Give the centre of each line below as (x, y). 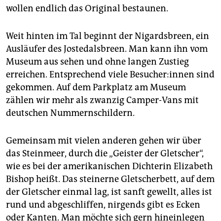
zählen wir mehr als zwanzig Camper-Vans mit (102, 100)
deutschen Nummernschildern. (70, 113)
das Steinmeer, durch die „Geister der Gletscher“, (105, 154)
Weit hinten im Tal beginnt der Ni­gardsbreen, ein (108, 36)
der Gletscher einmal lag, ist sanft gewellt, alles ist (109, 192)
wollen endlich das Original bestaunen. (87, 9)
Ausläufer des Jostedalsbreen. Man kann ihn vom (107, 49)
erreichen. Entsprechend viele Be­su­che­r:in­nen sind (110, 75)
